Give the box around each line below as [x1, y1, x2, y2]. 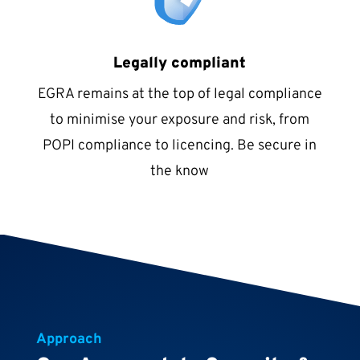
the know [150, 162, 210, 181]
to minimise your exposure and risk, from [50, 111, 310, 129]
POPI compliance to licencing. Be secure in [43, 137, 317, 155]
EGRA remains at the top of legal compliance [37, 85, 322, 104]
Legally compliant [113, 54, 247, 73]
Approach [35, 330, 102, 350]
